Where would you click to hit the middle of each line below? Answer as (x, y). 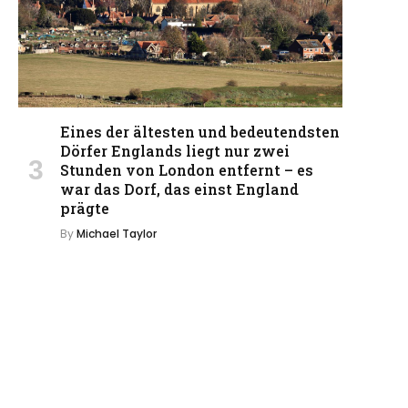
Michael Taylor (117, 233)
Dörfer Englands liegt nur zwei (175, 150)
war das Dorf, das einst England (179, 189)
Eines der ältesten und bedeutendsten (200, 131)
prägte (85, 208)
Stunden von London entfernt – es (187, 169)
